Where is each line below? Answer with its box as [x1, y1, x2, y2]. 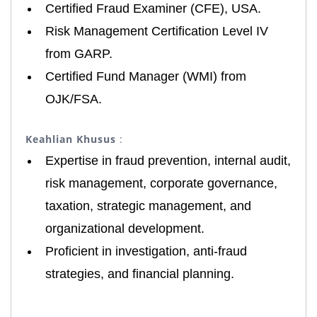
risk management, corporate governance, [45, 175, 277, 190]
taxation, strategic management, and [45, 198, 251, 213]
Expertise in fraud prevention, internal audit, [45, 153, 291, 168]
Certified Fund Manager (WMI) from [45, 69, 246, 83]
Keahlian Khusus [25, 132, 120, 146]
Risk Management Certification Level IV [45, 23, 268, 38]
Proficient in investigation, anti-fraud [45, 243, 247, 258]
